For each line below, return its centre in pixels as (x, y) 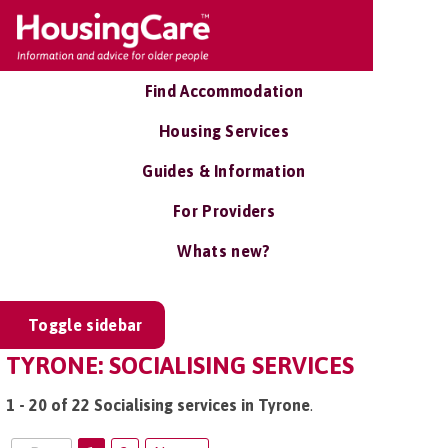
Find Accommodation (224, 91)
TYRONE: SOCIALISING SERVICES (180, 365)
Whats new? (224, 251)
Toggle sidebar (85, 325)
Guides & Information (224, 171)
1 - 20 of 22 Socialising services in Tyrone (158, 405)
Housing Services (224, 131)
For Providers (224, 211)
